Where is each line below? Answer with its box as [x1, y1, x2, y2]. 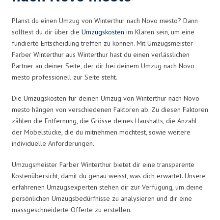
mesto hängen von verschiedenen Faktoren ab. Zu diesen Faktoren [12, 105, 208, 114]
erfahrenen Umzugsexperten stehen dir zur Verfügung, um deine [12, 182, 203, 192]
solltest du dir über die [12, 27, 82, 36]
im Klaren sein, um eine [124, 27, 194, 36]
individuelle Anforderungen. [12, 138, 94, 148]
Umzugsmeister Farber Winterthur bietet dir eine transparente [12, 160, 194, 169]
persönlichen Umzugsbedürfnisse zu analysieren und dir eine [12, 193, 192, 203]
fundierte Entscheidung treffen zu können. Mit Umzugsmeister [12, 38, 193, 48]
